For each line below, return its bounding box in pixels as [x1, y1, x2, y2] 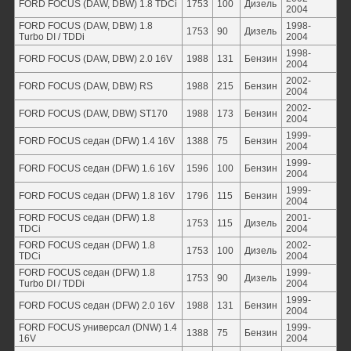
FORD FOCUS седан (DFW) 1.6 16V [18, 163, 175, 174]
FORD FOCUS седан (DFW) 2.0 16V [18, 300, 175, 311]
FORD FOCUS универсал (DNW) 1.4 [18, 322, 177, 333]
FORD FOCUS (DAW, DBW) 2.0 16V [18, 53, 172, 64]
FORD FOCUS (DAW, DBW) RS [18, 81, 153, 92]
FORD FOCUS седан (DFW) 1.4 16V [18, 136, 175, 147]
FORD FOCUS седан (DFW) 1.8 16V [18, 190, 175, 201]
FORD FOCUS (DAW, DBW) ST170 [18, 108, 168, 119]
